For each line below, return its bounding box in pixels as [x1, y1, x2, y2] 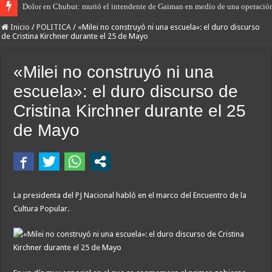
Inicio [8, 22, 30, 32]
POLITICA [36, 22, 72, 32]
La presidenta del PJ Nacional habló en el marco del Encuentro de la [13, 191, 247, 200]
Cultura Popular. [13, 204, 70, 214]
